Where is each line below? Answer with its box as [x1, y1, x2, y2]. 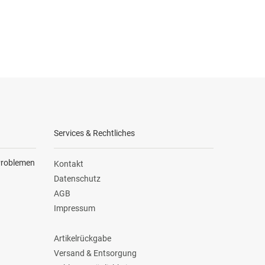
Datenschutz [54, 174, 101, 184]
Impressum [54, 203, 95, 214]
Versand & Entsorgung [54, 248, 137, 258]
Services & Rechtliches [54, 128, 135, 138]
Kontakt [54, 159, 83, 169]
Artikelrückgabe [54, 233, 111, 243]
